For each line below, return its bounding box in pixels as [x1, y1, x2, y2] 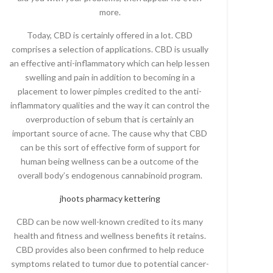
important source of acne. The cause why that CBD [12, 128, 207, 138]
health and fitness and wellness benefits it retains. [13, 230, 206, 241]
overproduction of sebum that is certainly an [26, 114, 194, 124]
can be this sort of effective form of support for [19, 142, 200, 152]
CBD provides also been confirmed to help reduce [15, 244, 204, 255]
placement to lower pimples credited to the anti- [18, 86, 202, 96]
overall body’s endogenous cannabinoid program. [17, 170, 202, 180]
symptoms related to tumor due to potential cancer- [10, 258, 209, 269]
